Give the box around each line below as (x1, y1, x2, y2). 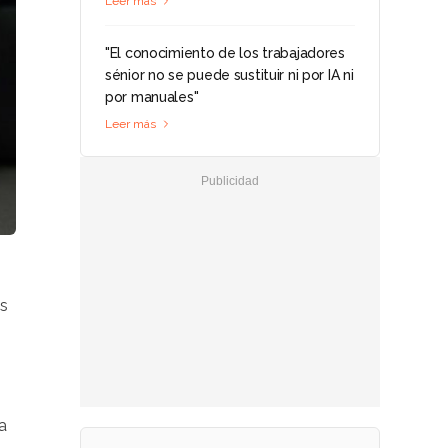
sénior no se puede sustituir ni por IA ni (105, 67, 354, 83)
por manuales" (105, 89, 199, 105)
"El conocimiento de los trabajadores (105, 45, 345, 61)
